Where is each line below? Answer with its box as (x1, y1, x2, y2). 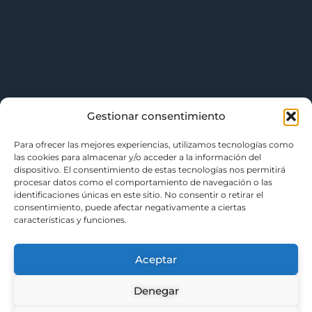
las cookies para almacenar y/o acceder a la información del (14, 152, 261, 162)
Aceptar (135, 252, 177, 266)
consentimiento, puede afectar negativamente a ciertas (14, 202, 246, 212)
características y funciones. (14, 214, 127, 225)
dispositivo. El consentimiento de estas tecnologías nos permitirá (14, 164, 286, 175)
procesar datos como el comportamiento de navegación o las (14, 177, 272, 187)
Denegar (133, 283, 179, 297)
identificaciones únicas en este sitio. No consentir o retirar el (14, 189, 263, 200)
